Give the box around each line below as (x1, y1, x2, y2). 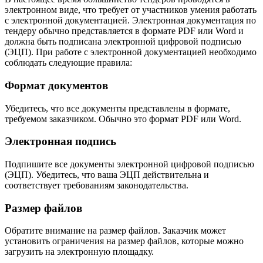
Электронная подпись (5, 135, 116, 148)
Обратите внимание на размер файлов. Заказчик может (5, 225, 226, 236)
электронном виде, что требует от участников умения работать (5, 5, 257, 15)
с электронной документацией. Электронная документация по (5, 15, 256, 26)
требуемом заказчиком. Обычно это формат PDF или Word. (5, 113, 241, 124)
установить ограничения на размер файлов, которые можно (5, 236, 244, 247)
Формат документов (5, 79, 108, 92)
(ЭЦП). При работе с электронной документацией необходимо (5, 47, 257, 58)
